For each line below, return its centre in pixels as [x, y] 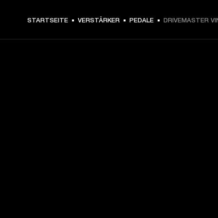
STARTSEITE [48, 20]
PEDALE [142, 20]
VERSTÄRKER [99, 20]
